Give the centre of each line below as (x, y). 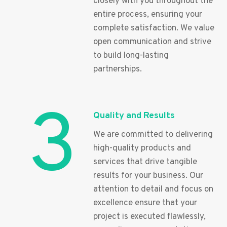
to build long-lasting (131, 55)
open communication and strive (152, 42)
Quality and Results (134, 116)
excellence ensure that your (145, 203)
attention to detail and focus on (153, 189)
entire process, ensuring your (148, 14)
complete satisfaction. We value (154, 28)
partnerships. (118, 69)
